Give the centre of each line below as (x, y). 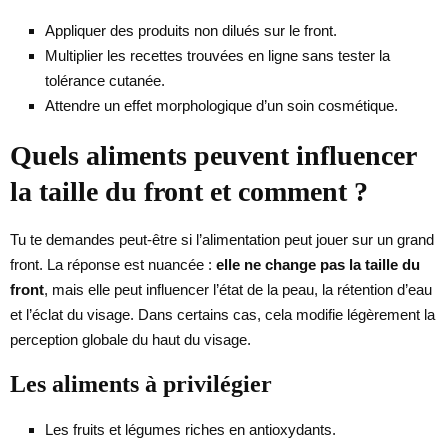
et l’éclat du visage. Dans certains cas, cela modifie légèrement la (222, 314)
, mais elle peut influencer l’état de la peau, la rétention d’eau (238, 289)
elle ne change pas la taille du (318, 264)
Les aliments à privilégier (141, 383)
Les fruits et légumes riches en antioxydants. (190, 429)
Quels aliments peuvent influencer (213, 155)
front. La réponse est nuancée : (113, 264)
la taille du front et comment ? (189, 191)
